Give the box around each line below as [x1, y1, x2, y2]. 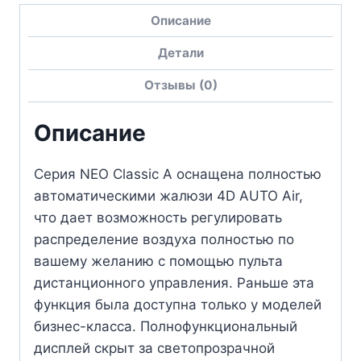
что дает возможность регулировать [34, 209, 282, 226]
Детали [157, 45, 204, 61]
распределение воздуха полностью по [34, 230, 294, 247]
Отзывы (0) [143, 77, 218, 93]
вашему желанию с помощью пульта [34, 252, 283, 269]
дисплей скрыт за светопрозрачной [34, 339, 275, 356]
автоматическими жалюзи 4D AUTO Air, [34, 187, 303, 204]
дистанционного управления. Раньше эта [34, 274, 314, 291]
